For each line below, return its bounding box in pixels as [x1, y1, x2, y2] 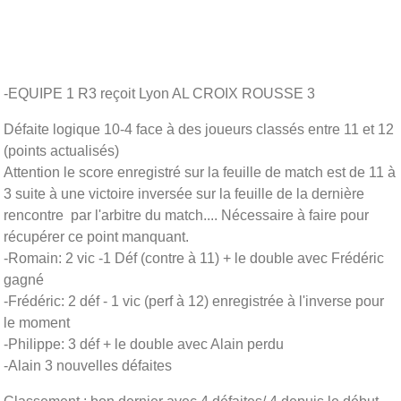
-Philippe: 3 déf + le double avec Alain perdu [4, 336, 284, 352]
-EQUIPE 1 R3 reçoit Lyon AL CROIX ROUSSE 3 [4, 85, 315, 101]
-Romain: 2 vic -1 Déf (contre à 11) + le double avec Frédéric [4, 250, 384, 266]
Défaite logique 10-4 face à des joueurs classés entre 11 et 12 [4, 121, 394, 137]
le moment [4, 314, 70, 330]
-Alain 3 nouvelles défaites [4, 357, 172, 373]
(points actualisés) [4, 142, 119, 158]
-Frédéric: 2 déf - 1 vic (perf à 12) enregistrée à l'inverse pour [4, 293, 384, 309]
